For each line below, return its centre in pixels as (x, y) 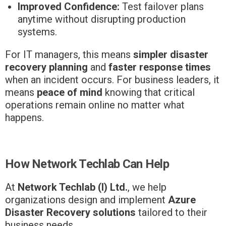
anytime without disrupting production (102, 19)
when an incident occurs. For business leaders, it (112, 79)
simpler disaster (171, 54)
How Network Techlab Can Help (87, 164)
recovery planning (46, 67)
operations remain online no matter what (95, 105)
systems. (37, 32)
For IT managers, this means (69, 54)
